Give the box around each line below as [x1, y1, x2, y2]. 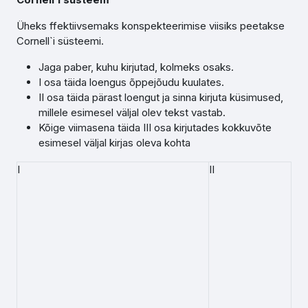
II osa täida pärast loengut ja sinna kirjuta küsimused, [38, 91, 283, 104]
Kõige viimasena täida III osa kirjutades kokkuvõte [38, 121, 272, 134]
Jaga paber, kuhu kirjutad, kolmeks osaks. [38, 60, 234, 74]
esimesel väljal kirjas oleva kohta [38, 136, 190, 149]
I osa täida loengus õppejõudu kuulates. [38, 76, 224, 89]
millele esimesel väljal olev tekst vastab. [38, 106, 225, 119]
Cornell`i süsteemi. [16, 34, 104, 47]
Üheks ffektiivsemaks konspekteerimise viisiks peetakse [16, 19, 285, 32]
